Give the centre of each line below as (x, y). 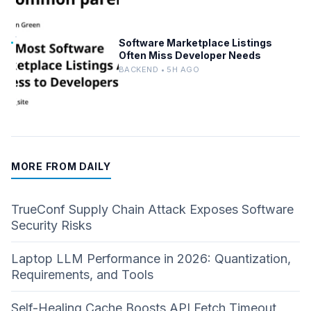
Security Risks (51, 225)
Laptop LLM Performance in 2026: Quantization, (151, 258)
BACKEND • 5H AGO (159, 69)
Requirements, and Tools (82, 274)
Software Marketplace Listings (195, 42)
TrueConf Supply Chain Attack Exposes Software (152, 209)
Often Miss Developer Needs (190, 55)
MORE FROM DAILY (61, 166)
